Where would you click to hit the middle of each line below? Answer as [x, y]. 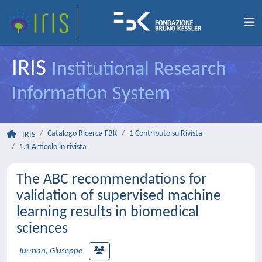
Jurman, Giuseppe [51, 251]
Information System [91, 94]
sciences [42, 229]
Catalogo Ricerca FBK [82, 134]
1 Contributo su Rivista [166, 134]
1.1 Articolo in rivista [53, 147]
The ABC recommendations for [111, 180]
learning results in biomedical [108, 213]
